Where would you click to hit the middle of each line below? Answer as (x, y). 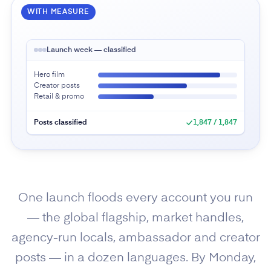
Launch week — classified (91, 50)
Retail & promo (59, 96)
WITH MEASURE (58, 12)
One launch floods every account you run (135, 198)
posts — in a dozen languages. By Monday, (135, 258)
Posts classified (60, 122)
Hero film (49, 75)
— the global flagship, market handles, (135, 218)
